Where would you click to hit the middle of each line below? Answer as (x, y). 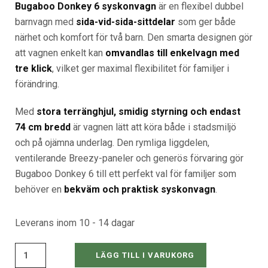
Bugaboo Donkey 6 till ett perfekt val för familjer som (126, 174)
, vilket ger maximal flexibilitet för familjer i (141, 69)
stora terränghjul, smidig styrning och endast (138, 112)
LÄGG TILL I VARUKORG (145, 255)
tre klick (33, 69)
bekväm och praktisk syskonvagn (140, 190)
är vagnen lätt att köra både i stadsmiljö (153, 127)
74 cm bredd (43, 127)
